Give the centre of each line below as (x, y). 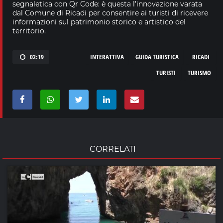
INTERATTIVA (107, 56)
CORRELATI (113, 149)
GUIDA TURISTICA (157, 56)
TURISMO (199, 72)
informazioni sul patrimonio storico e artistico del (99, 22)
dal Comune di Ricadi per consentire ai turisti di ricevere (110, 13)
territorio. (29, 31)
